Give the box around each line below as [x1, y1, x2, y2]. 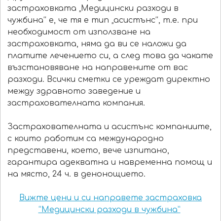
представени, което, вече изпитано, [7, 146, 169, 155]
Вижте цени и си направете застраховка [19, 193, 202, 203]
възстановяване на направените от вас [7, 63, 188, 73]
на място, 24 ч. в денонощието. [7, 170, 148, 179]
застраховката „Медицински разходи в [7, 4, 179, 13]
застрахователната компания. [7, 99, 145, 108]
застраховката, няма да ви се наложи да [7, 39, 186, 49]
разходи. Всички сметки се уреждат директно [7, 75, 210, 84]
